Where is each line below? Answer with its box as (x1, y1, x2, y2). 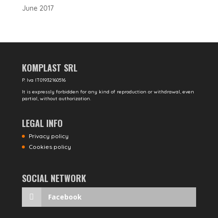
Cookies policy (28, 143, 71, 151)
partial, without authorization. (21, 95, 91, 102)
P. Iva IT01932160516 (21, 77, 66, 83)
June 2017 (21, 4, 54, 13)
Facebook (48, 192, 82, 202)
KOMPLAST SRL (21, 61, 77, 74)
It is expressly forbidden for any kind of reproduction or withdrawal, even (21, 89, 194, 95)
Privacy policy (28, 132, 69, 140)
